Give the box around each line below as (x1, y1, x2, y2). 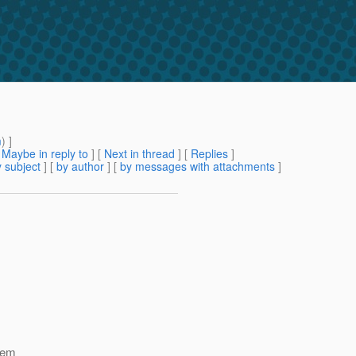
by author (56, 158, 104, 175)
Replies (191, 145, 228, 162)
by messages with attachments (120, 158, 275, 175)
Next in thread (104, 145, 175, 162)
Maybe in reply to (2, 145, 88, 162)
